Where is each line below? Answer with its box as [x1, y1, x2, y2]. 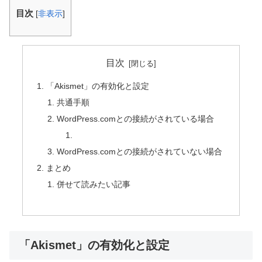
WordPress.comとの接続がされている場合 [56, 114, 214, 124]
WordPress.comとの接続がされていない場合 [56, 146, 222, 156]
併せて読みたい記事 [56, 179, 130, 189]
